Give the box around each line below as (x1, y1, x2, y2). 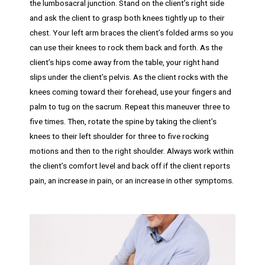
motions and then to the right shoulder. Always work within (30, 146, 234, 156)
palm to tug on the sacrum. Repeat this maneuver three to (30, 101, 230, 111)
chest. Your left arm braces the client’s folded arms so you (30, 27, 233, 37)
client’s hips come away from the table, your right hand (30, 57, 219, 67)
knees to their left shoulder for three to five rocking (30, 131, 209, 141)
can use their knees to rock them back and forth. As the (30, 42, 222, 52)
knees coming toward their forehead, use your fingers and (30, 86, 231, 96)
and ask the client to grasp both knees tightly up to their (30, 12, 225, 22)
